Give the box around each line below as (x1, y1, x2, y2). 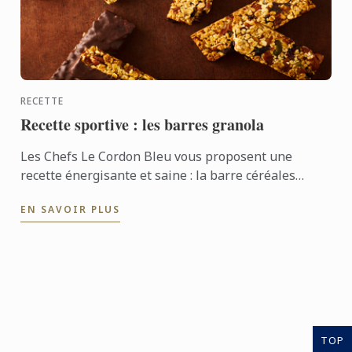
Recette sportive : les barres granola (20, 112, 265, 136)
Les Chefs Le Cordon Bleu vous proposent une (20, 147, 293, 165)
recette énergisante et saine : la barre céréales (20, 166, 296, 184)
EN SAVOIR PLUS (20, 202, 121, 216)
